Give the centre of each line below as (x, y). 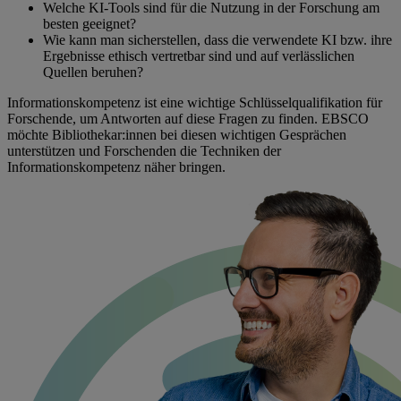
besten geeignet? (90, 23)
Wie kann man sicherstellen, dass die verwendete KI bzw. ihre (218, 39)
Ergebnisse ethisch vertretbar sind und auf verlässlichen (199, 55)
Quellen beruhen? (93, 72)
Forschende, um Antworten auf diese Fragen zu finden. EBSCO (188, 118)
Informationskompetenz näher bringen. (116, 166)
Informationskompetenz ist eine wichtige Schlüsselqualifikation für (195, 102)
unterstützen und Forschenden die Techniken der (144, 150)
